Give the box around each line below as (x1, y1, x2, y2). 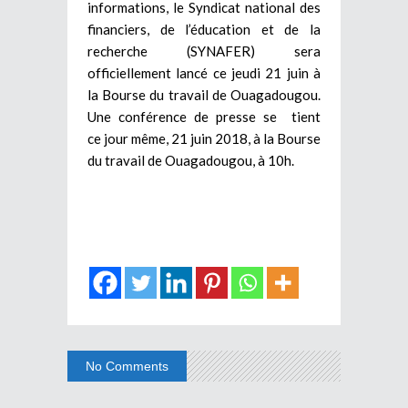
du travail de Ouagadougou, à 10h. (87, 151, 294, 168)
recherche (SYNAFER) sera (87, 42, 321, 59)
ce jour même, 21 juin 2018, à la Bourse (87, 129, 321, 147)
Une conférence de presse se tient (87, 107, 321, 125)
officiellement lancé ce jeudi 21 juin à (87, 64, 321, 81)
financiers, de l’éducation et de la (87, 20, 321, 37)
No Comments (86, 358, 168, 373)
